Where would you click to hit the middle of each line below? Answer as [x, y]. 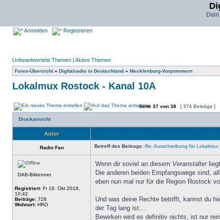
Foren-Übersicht [34, 71]
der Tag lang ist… [120, 208]
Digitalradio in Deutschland [91, 71]
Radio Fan [52, 148]
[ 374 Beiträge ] [198, 106]
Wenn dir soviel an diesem [134, 164]
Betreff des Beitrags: [119, 146]
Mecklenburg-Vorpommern [161, 71]
